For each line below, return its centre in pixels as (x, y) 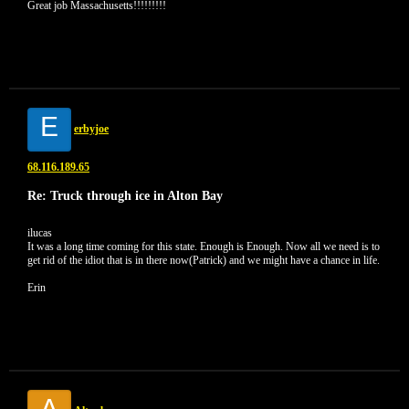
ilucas (40, 233)
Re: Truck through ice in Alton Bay (125, 195)
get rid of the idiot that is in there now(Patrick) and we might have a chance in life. (204, 260)
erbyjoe (91, 129)
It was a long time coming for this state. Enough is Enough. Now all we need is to (204, 246)
